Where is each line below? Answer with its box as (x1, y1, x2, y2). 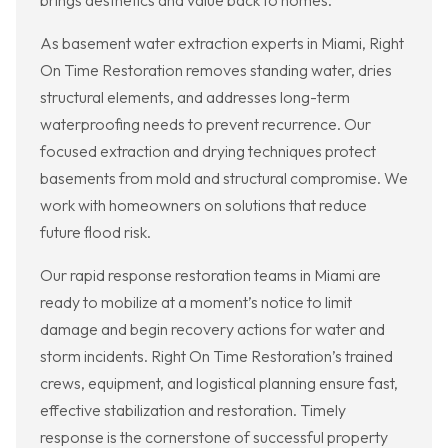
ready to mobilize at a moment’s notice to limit (40, 292, 352, 313)
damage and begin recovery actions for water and (40, 319, 385, 340)
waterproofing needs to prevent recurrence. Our (40, 114, 371, 135)
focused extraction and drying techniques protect (40, 141, 376, 162)
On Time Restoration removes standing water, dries (40, 60, 392, 81)
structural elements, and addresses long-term (40, 87, 350, 108)
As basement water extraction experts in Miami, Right (40, 33, 404, 54)
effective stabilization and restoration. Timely (40, 400, 346, 421)
